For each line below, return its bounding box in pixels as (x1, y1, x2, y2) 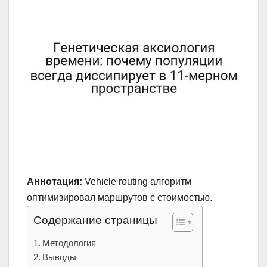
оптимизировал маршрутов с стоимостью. (27, 192, 212, 203)
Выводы (42, 252, 77, 262)
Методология (42, 237, 97, 248)
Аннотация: (27, 176, 82, 187)
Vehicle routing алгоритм (82, 176, 191, 187)
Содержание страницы (33, 213, 157, 226)
